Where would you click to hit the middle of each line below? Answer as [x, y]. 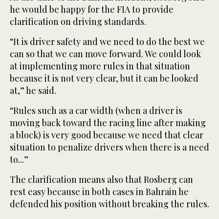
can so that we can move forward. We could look [105, 54]
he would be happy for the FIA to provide [92, 9]
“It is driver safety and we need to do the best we [107, 41]
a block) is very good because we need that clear [107, 135]
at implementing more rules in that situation [100, 66]
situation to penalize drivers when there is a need [109, 147]
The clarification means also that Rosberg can [101, 179]
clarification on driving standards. [78, 21]
